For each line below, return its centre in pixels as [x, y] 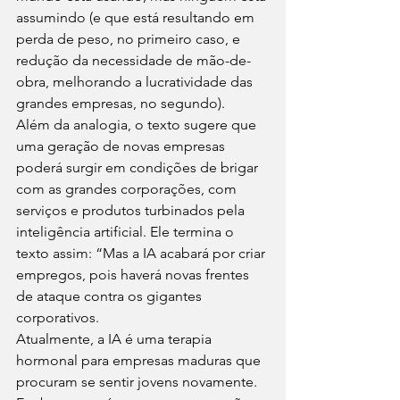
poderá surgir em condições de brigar [139, 167]
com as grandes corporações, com [128, 188]
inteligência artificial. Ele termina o [127, 231]
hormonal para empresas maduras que [140, 360]
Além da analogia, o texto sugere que [138, 124]
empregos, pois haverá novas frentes [134, 274]
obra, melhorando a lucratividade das [136, 81]
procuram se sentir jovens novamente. [138, 381]
